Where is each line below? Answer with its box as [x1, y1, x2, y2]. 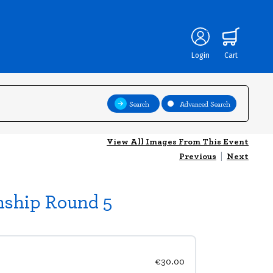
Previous [179, 149, 216, 162]
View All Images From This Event [107, 135, 249, 147]
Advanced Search [180, 99, 230, 109]
